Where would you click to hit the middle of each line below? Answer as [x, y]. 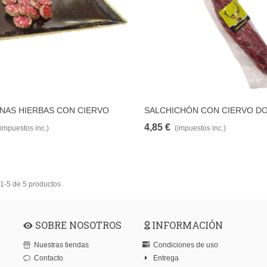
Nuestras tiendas [61, 245]
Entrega [166, 258]
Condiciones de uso [186, 245]
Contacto [49, 258]
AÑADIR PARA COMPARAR [52, 111]
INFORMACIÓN [187, 225]
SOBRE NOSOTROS [77, 225]
